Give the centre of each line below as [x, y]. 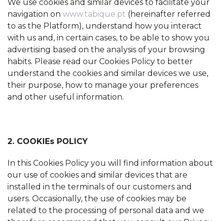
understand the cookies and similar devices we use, [108, 73]
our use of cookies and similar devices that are [97, 175]
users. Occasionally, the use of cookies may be [97, 199]
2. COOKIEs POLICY [48, 141]
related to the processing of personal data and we [106, 211]
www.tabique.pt [95, 14]
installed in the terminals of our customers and [100, 187]
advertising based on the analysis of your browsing [106, 50]
